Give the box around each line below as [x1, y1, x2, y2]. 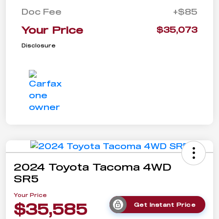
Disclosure [22, 43, 56, 49]
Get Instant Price [133, 201, 196, 208]
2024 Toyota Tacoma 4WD [14, 161, 172, 173]
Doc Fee [22, 7, 62, 17]
